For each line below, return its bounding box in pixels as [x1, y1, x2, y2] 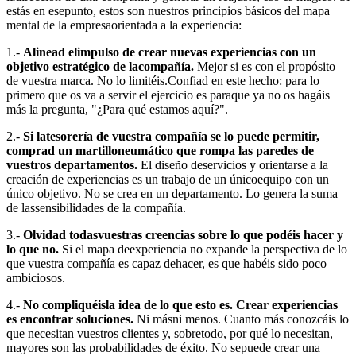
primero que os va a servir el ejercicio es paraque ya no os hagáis [6, 87, 330, 102]
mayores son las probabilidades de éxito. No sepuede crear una [6, 340, 320, 354]
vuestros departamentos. [6, 157, 137, 172]
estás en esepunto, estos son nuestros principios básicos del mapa [6, 3, 330, 17]
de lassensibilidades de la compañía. [6, 200, 186, 215]
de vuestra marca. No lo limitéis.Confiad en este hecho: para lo [6, 73, 319, 87]
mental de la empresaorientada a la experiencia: [6, 17, 242, 32]
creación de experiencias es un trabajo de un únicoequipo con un [6, 172, 329, 186]
